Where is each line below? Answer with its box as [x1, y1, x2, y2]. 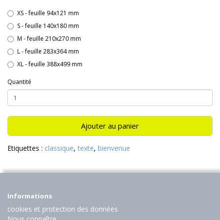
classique [45, 143, 74, 153]
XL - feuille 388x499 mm [17, 60, 82, 69]
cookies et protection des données [7, 204, 118, 214]
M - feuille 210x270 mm [17, 34, 81, 43]
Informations [7, 192, 52, 201]
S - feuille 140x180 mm [17, 22, 79, 30]
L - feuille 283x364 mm [17, 47, 79, 56]
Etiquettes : [7, 143, 45, 153]
